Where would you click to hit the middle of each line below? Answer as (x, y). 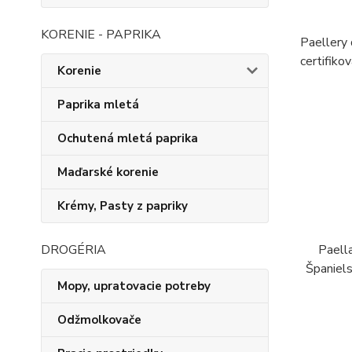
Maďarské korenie (108, 172)
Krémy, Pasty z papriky (123, 206)
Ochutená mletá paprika (128, 138)
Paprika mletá (98, 104)
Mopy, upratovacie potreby (134, 286)
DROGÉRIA (73, 250)
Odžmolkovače (99, 320)
